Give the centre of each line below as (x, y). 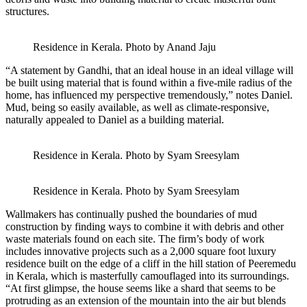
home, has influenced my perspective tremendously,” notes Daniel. (149, 95)
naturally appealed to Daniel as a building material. (116, 120)
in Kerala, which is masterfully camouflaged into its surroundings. (147, 276)
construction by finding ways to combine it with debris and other (145, 227)
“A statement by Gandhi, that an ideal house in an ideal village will (149, 71)
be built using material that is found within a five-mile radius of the (149, 83)
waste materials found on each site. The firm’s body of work (135, 239)
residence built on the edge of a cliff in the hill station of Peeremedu (151, 264)
